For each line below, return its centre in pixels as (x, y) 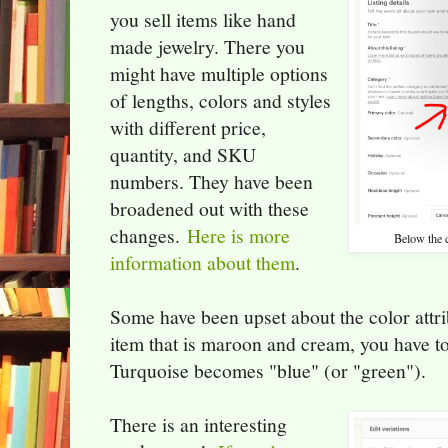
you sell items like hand (203, 20)
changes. (148, 236)
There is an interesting (198, 425)
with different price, (188, 128)
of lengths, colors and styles (220, 101)
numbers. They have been (211, 182)
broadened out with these (209, 209)
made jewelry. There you (207, 47)
